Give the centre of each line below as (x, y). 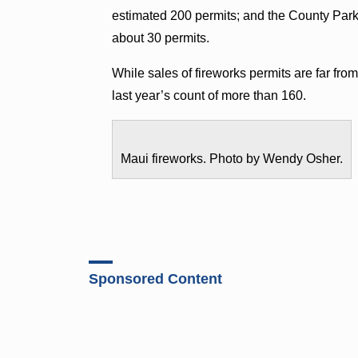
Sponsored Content (156, 278)
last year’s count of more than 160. (209, 95)
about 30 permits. (161, 38)
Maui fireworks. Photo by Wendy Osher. (232, 158)
